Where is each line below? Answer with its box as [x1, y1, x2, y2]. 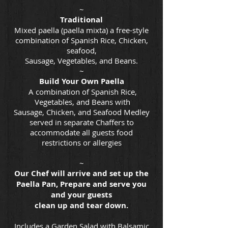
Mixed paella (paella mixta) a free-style [14, 24, 149, 35]
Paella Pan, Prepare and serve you [16, 178, 147, 189]
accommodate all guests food [30, 127, 133, 137]
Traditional [60, 14, 103, 25]
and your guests [51, 189, 112, 200]
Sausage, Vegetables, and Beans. [25, 55, 138, 66]
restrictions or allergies [41, 137, 122, 148]
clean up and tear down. [35, 199, 128, 211]
